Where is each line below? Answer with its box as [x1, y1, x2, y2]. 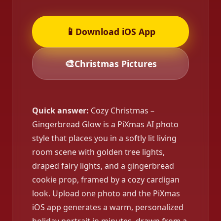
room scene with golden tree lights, [32, 147, 165, 157]
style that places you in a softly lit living [32, 133, 177, 144]
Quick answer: [32, 105, 89, 116]
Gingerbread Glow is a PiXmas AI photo [32, 119, 179, 130]
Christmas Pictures [74, 58, 157, 70]
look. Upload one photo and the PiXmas [32, 188, 180, 199]
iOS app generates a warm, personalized [32, 202, 184, 213]
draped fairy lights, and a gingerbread [32, 160, 174, 171]
